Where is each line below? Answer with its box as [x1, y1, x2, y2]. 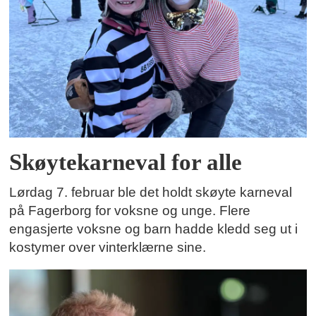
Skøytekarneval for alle [9, 150, 243, 176]
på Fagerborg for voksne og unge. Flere [9, 203, 251, 219]
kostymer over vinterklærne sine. [9, 240, 207, 255]
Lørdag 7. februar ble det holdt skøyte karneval [9, 185, 293, 200]
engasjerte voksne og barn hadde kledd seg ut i [9, 221, 298, 237]
